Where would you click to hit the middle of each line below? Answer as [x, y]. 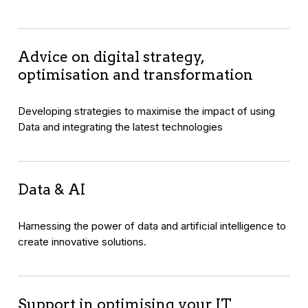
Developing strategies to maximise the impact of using [147, 111]
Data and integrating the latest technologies [121, 127]
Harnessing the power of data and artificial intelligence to [152, 226]
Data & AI [52, 189]
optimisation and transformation [136, 75]
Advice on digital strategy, [111, 57]
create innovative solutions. [82, 242]
